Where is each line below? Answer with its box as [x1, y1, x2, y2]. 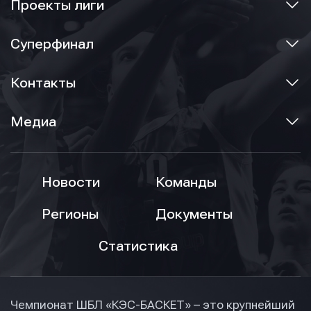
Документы [155, 206, 233, 223]
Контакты [10, 75, 76, 92]
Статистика [99, 238, 178, 255]
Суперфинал [10, 36, 94, 53]
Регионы [42, 206, 99, 223]
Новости [42, 174, 100, 191]
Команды [155, 174, 217, 191]
